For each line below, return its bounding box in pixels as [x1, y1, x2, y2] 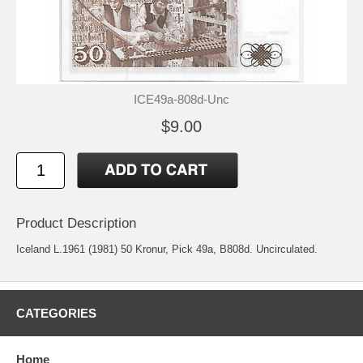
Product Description [16, 215, 136, 231]
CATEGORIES [16, 305, 96, 320]
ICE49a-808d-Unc [134, 92, 229, 106]
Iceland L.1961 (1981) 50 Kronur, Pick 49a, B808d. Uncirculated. [16, 242, 318, 255]
